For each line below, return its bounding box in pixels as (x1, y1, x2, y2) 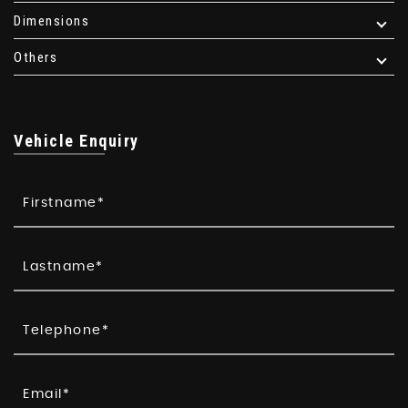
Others (14, 49, 57, 66)
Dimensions (14, 13, 89, 30)
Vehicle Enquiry (14, 131, 139, 151)
